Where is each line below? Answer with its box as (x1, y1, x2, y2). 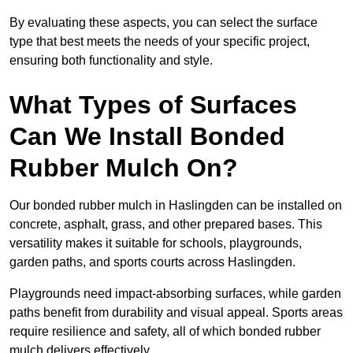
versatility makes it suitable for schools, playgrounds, (9, 236, 302, 251)
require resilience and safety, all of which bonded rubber (9, 325, 321, 339)
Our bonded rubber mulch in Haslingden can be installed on (9, 199, 342, 213)
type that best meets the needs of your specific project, (9, 35, 310, 49)
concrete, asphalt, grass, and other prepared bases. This (9, 217, 322, 232)
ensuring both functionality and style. (9, 54, 213, 68)
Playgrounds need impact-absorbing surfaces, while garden (9, 287, 341, 301)
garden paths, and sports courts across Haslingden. (9, 255, 295, 269)
